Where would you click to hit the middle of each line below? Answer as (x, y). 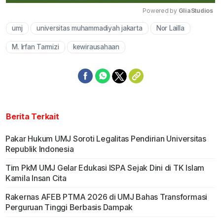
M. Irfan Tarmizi (36, 47)
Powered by (161, 11)
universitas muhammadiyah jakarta (90, 28)
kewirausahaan (96, 47)
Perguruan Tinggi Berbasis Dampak (69, 207)
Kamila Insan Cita (36, 178)
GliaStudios (196, 11)
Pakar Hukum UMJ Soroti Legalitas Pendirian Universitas (106, 139)
